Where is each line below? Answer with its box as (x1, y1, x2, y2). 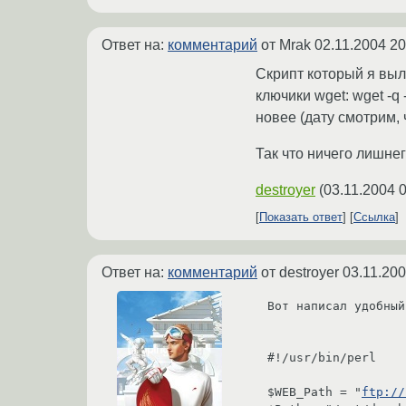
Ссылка (353, 210, 395, 225)
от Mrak (257, 37, 314, 53)
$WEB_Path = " (267, 384, 362, 399)
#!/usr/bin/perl (267, 350, 376, 364)
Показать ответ (259, 210, 343, 225)
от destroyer (257, 265, 343, 281)
